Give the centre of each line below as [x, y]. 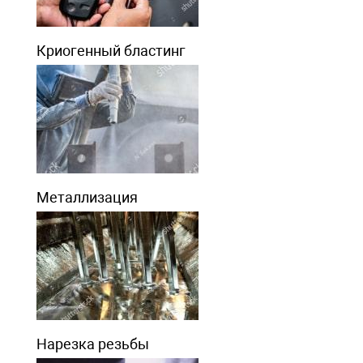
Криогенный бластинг [111, 50]
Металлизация [87, 197]
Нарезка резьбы [92, 344]
